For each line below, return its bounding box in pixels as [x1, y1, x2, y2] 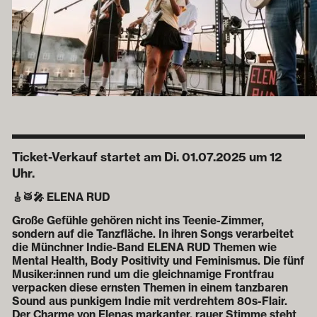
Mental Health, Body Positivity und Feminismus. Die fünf [12, 253, 304, 267]
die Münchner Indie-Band [12, 240, 147, 254]
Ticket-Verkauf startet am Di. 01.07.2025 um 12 [12, 149, 282, 164]
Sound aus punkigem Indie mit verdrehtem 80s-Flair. [12, 294, 287, 308]
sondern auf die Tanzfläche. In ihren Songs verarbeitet [12, 226, 294, 241]
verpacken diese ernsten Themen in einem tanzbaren [12, 280, 288, 294]
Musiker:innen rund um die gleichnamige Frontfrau [12, 267, 274, 281]
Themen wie [210, 240, 277, 254]
